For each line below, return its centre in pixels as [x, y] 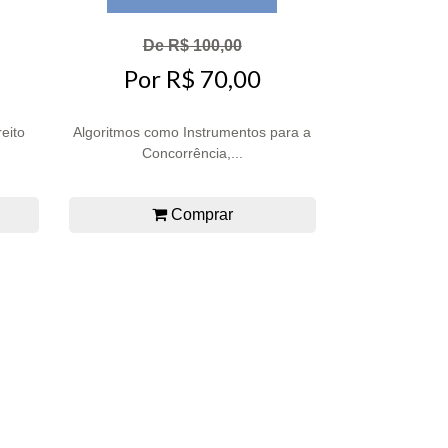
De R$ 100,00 [192, 45]
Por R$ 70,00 [192, 79]
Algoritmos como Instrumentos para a [192, 132]
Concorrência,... [192, 153]
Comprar [199, 215]
